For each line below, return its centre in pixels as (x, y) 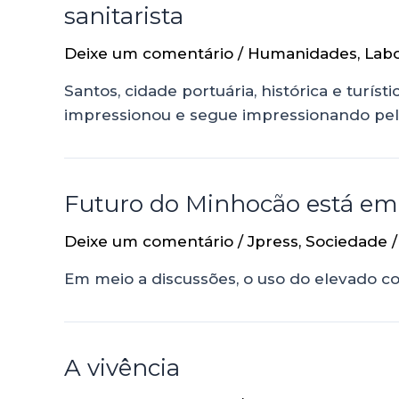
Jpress (273, 241)
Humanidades (302, 53)
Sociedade (346, 241)
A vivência (122, 367)
